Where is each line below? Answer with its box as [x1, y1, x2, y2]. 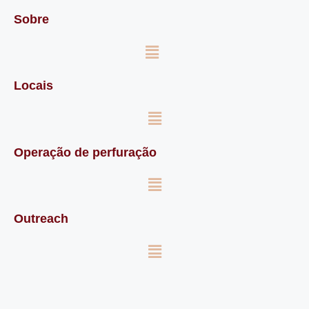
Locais [14, 79, 53, 93]
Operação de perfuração [14, 145, 157, 159]
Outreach [14, 212, 68, 226]
